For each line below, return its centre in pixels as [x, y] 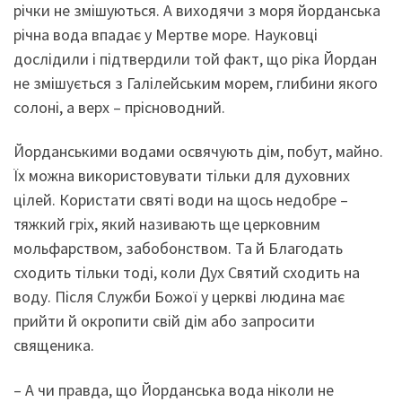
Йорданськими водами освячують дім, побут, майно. [198, 152]
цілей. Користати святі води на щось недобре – [181, 200]
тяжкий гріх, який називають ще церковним [167, 224]
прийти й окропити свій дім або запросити [164, 321]
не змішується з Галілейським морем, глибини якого [196, 83]
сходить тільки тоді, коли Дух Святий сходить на [187, 273]
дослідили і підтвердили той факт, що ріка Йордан [195, 58]
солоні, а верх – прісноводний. [119, 107]
